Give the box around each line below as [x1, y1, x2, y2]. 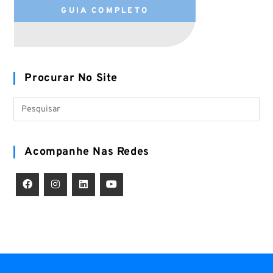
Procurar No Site [24, 71, 118, 86]
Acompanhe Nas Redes [24, 145, 149, 160]
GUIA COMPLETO [61, 5, 149, 16]
